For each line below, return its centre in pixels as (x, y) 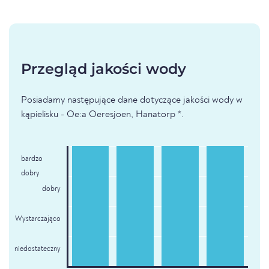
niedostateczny (37, 249)
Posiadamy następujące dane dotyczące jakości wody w (132, 101)
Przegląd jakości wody (104, 69)
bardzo (32, 159)
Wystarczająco (38, 219)
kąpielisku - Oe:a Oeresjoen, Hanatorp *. (102, 115)
